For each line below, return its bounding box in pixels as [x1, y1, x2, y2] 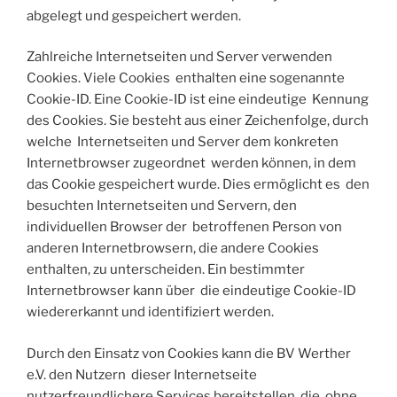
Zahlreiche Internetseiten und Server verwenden [27, 49, 332, 66]
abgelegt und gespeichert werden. [27, 7, 241, 24]
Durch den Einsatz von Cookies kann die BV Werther [27, 345, 351, 362]
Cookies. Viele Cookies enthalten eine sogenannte [27, 70, 345, 87]
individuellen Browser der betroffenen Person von [27, 219, 342, 236]
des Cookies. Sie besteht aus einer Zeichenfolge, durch [27, 113, 369, 129]
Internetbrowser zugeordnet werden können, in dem [27, 155, 356, 172]
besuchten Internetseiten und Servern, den [27, 198, 297, 214]
